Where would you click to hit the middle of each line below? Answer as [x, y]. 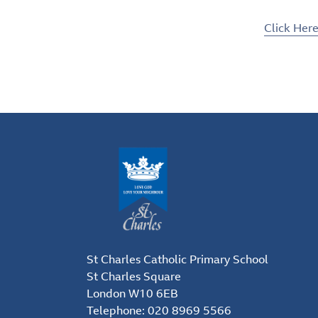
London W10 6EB [132, 293]
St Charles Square [134, 276]
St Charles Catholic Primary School [177, 259]
